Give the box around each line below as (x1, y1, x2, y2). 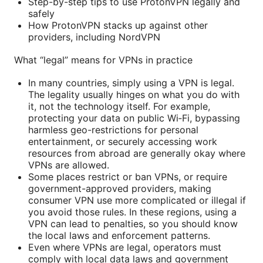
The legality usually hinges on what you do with (28, 88, 240, 100)
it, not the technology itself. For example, (28, 100, 210, 112)
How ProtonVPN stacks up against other (28, 19, 208, 31)
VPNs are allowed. (28, 159, 109, 171)
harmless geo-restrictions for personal (28, 123, 198, 136)
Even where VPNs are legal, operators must (28, 241, 221, 253)
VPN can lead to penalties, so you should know (28, 217, 238, 230)
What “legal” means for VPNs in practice (14, 53, 193, 66)
